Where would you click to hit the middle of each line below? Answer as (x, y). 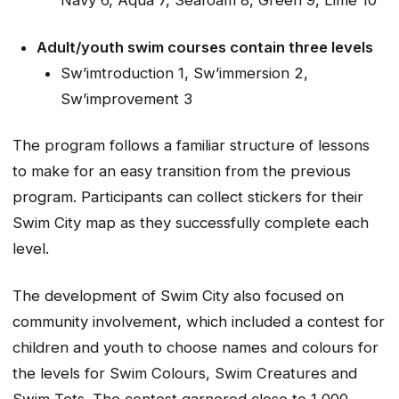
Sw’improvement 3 (126, 98)
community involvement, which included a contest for (199, 321)
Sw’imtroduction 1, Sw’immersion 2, (184, 73)
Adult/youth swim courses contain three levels (204, 47)
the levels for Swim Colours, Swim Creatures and (185, 373)
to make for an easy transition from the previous (182, 171)
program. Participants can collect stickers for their (188, 197)
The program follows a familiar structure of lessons (191, 146)
